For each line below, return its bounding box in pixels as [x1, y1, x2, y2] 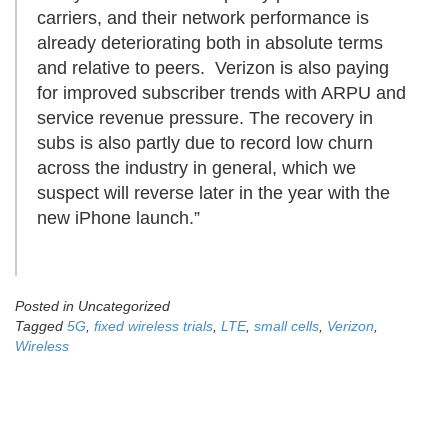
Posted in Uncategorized [15, 298, 170, 315]
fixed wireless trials [94, 318, 213, 335]
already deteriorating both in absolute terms [37, 33, 383, 54]
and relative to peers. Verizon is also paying [37, 58, 389, 79]
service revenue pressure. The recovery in [37, 108, 373, 129]
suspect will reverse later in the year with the [37, 183, 390, 204]
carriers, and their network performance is [37, 8, 369, 29]
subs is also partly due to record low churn [37, 133, 373, 154]
